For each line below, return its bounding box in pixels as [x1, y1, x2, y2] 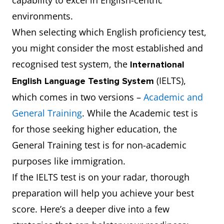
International [130, 59, 184, 70]
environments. [12, 10, 73, 22]
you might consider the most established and [12, 42, 203, 54]
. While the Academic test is [82, 107, 198, 119]
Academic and [143, 91, 203, 103]
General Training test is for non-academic [12, 139, 186, 151]
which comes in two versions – [12, 91, 143, 103]
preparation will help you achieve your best [12, 187, 194, 199]
